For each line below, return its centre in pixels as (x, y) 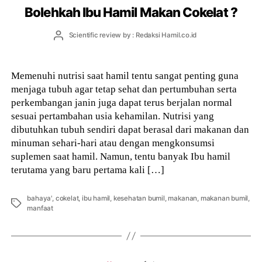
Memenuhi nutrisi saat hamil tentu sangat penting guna (125, 75)
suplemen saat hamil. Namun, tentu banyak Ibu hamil (121, 156)
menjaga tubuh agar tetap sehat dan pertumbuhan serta (124, 89)
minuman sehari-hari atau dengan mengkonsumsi (113, 142)
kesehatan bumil (139, 198)
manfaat (40, 208)
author (68, 44)
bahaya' (40, 198)
